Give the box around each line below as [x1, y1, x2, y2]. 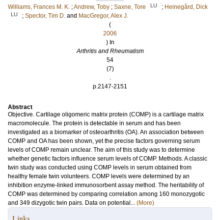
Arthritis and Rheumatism [76, 48, 144, 55]
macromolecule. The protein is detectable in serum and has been [8, 120, 181, 127]
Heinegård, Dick [165, 3, 208, 10]
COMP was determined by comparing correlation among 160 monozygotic [8, 191, 205, 197]
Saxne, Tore [114, 3, 146, 10]
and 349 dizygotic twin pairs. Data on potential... [8, 199, 137, 206]
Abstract [8, 104, 32, 110]
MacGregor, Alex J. [79, 12, 128, 19]
